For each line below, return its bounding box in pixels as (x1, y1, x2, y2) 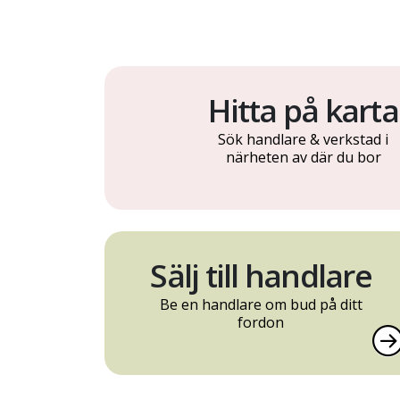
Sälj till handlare (150, 254, 371, 297)
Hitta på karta (208, 89, 398, 132)
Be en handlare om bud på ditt (159, 295, 362, 315)
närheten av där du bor (225, 147, 381, 168)
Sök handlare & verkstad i (218, 129, 388, 150)
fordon (237, 312, 284, 333)
